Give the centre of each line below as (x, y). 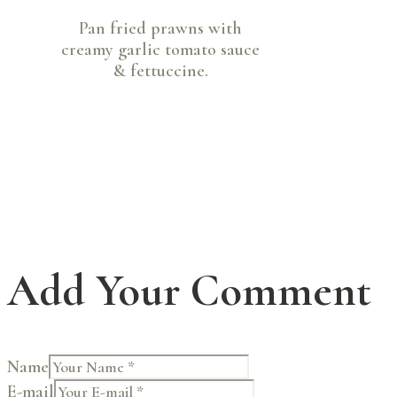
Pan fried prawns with (161, 29)
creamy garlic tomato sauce (161, 50)
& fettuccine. (160, 71)
